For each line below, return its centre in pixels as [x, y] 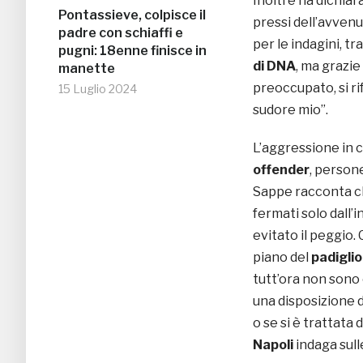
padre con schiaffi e [121, 33]
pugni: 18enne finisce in [132, 51]
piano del [282, 258]
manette [87, 69]
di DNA [274, 66]
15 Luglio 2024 [98, 89]
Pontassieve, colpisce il [132, 15]
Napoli [273, 345]
